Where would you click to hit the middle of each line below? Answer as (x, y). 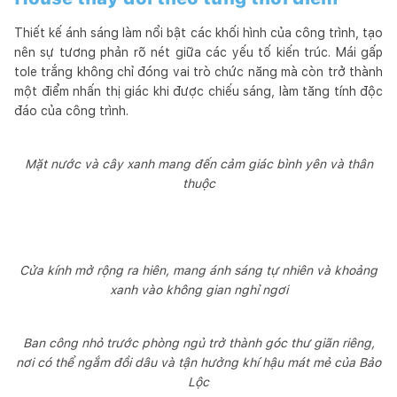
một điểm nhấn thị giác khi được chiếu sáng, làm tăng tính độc (198, 91)
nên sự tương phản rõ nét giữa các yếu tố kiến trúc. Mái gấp (198, 52)
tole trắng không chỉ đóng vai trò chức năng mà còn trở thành (198, 71)
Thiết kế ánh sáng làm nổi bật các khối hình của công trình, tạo (198, 32)
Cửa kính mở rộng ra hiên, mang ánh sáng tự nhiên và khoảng (198, 270)
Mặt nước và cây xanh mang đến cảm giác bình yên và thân (198, 163)
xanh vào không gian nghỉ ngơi (198, 289)
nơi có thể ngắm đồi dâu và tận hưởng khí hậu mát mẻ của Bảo (198, 362)
